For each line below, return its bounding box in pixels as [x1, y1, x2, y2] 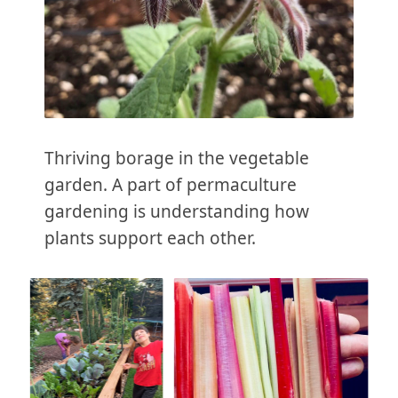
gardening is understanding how [44, 199, 309, 223]
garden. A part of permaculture [44, 172, 297, 196]
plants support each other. [44, 226, 256, 250]
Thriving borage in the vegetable [44, 146, 309, 170]
